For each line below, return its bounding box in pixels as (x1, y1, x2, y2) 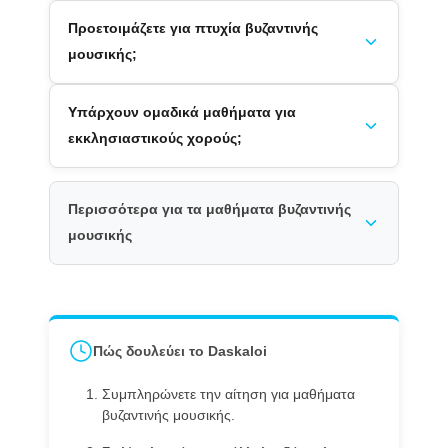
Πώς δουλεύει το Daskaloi (92, 342, 267, 359)
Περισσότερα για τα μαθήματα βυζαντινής (67, 202, 351, 218)
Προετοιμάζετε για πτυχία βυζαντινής (67, 21, 318, 37)
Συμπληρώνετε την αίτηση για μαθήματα (102, 387, 356, 403)
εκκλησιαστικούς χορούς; (67, 131, 242, 147)
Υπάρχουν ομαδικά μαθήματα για (67, 105, 296, 121)
